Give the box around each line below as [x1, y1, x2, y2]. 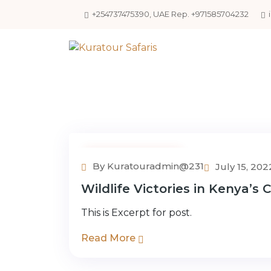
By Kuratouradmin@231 [90, 160, 204, 172]
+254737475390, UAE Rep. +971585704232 [92, 9, 249, 19]
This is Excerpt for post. [81, 206, 192, 218]
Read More [81, 232, 138, 244]
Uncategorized [96, 152, 169, 165]
